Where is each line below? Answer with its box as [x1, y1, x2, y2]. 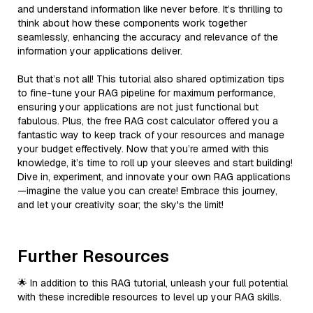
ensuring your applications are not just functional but [17, 100, 259, 113]
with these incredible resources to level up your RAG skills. [17, 290, 282, 303]
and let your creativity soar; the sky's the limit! [17, 198, 224, 211]
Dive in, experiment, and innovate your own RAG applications [17, 170, 291, 183]
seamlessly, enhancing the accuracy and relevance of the [17, 30, 278, 43]
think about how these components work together [17, 16, 247, 29]
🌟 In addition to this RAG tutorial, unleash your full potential [17, 276, 288, 289]
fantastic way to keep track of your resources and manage [17, 128, 284, 141]
